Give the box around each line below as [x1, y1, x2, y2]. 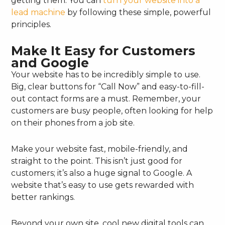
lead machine [11, 7, 66, 17]
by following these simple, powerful [65, 7, 211, 17]
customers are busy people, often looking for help [11, 105, 213, 116]
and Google [11, 55, 89, 70]
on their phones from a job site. [11, 118, 135, 128]
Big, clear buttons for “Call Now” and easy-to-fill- [11, 81, 205, 91]
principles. [11, 19, 52, 29]
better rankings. [11, 192, 75, 202]
